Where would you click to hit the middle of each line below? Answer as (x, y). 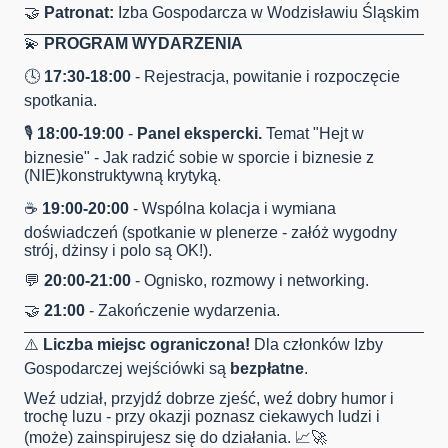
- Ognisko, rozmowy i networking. (252, 281)
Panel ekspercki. (199, 134)
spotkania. (62, 101)
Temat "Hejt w (313, 134)
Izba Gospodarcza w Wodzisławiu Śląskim (266, 13)
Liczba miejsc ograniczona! (146, 345)
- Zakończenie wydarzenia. (182, 311)
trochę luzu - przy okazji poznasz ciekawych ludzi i (202, 417)
